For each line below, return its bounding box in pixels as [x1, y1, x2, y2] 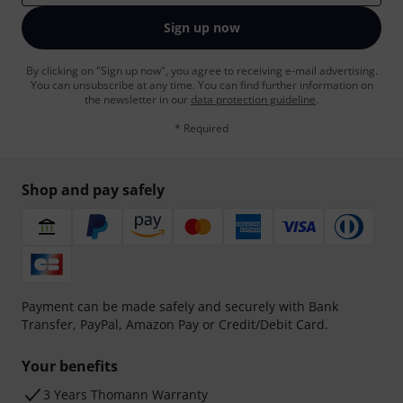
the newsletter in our [85, 92, 191, 107]
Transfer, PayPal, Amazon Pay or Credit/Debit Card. [22, 316, 328, 333]
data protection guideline [191, 92, 316, 107]
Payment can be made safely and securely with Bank [22, 298, 338, 315]
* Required [175, 121, 228, 136]
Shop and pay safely [22, 180, 165, 200]
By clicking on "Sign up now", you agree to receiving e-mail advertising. [25, 63, 378, 78]
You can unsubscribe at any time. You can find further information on [30, 77, 373, 93]
